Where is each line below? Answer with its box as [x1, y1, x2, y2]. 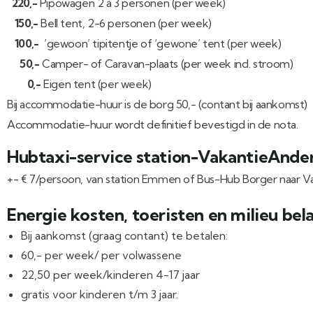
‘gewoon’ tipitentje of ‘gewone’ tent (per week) [38, 36, 282, 50]
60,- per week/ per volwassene [21, 248, 182, 262]
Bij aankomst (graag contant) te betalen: [21, 228, 228, 242]
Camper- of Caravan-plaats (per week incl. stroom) [42, 57, 293, 71]
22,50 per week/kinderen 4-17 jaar [21, 268, 200, 282]
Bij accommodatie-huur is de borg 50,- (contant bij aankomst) [7, 97, 307, 111]
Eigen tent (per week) [43, 77, 152, 91]
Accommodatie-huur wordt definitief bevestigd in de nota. [7, 117, 298, 131]
